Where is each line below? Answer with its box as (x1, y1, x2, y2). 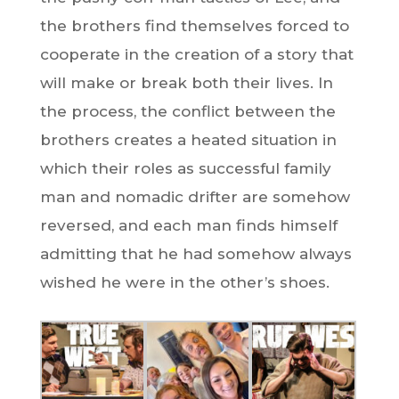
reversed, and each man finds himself (39, 216, 338, 235)
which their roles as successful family (39, 159, 331, 178)
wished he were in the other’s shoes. (39, 273, 330, 292)
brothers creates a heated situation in (39, 131, 337, 150)
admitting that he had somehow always (39, 245, 352, 264)
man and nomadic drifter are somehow (39, 188, 350, 207)
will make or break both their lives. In (39, 74, 333, 93)
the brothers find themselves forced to (39, 17, 349, 36)
